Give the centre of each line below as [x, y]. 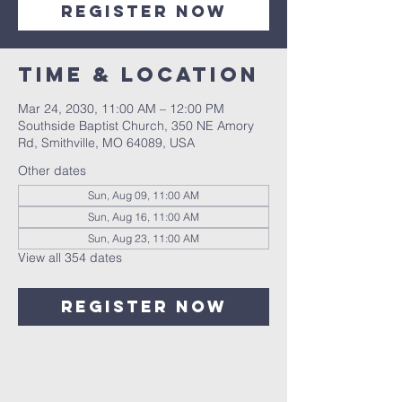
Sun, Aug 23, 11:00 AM [144, 238]
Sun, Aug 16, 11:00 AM [144, 217]
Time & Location [139, 74]
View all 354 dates [70, 258]
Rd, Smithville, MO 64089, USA [106, 143]
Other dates [52, 170]
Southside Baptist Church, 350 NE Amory [136, 126]
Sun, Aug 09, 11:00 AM [144, 195]
